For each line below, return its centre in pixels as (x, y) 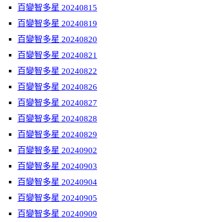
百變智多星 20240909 (57, 214)
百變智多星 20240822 (57, 71)
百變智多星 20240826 (57, 87)
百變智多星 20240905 (57, 198)
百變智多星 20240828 (57, 119)
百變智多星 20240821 (57, 55)
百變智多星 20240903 (57, 166)
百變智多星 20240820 (57, 39)
